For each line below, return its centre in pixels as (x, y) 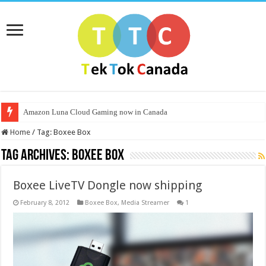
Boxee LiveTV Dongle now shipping (108, 185)
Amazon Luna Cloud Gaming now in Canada (96, 112)
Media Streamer (145, 203)
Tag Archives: (37, 156)
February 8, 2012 (45, 203)
